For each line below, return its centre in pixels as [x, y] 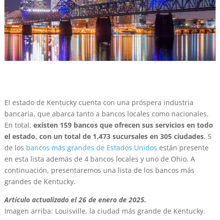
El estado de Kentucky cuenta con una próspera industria [99, 103]
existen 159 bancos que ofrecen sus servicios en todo [123, 125]
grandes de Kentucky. [40, 182]
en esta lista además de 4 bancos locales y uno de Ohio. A [99, 159]
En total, [19, 125]
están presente [183, 148]
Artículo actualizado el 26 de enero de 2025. [75, 200]
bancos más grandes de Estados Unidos [91, 148]
